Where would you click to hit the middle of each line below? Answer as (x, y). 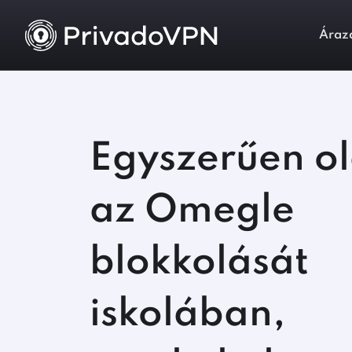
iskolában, (187, 315)
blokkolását (199, 263)
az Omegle (192, 211)
